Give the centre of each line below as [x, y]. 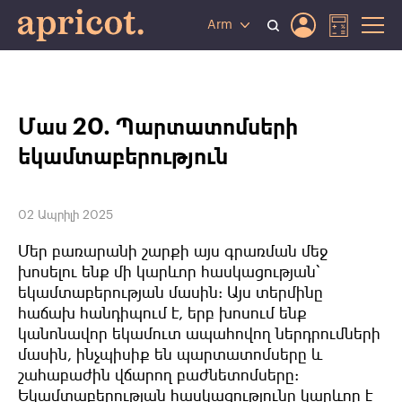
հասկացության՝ [260, 272]
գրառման [261, 252]
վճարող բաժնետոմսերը [205, 376]
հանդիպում [123, 314]
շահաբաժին [64, 376]
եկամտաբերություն [123, 157]
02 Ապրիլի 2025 [66, 216]
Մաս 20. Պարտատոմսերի [158, 128]
